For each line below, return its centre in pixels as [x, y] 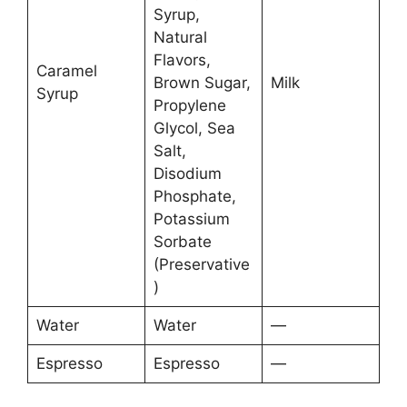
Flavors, [182, 60]
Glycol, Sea [194, 129]
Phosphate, [194, 197]
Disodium [187, 174]
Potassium [191, 219]
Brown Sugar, [202, 83]
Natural [180, 38]
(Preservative [201, 265]
